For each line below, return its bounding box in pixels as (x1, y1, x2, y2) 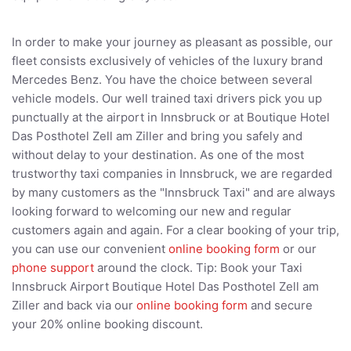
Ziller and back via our (12, 298, 136, 313)
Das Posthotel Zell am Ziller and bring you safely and (12, 128, 302, 144)
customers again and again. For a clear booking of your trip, (12, 223, 339, 238)
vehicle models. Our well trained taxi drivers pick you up (12, 91, 322, 107)
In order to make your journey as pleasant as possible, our (12, 34, 333, 50)
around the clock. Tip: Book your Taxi (94, 260, 302, 276)
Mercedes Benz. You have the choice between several (12, 72, 313, 88)
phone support (12, 260, 94, 276)
